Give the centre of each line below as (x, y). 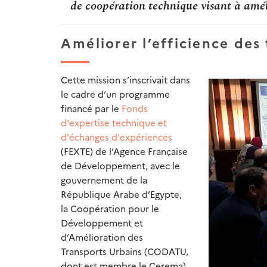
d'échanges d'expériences (117, 137)
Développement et (102, 223)
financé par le (91, 108)
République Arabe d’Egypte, (121, 194)
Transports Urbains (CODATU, (125, 252)
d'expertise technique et (114, 123)
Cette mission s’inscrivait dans (125, 80)
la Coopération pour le (110, 209)
